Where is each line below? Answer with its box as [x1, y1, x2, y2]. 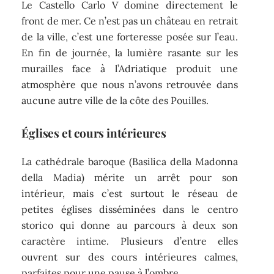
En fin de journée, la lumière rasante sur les [21, 46, 238, 59]
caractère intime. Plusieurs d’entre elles [21, 235, 238, 248]
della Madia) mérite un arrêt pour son [21, 171, 238, 184]
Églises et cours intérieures [21, 124, 166, 141]
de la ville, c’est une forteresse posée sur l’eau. [21, 30, 238, 43]
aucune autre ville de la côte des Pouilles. [21, 94, 209, 106]
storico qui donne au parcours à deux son [21, 219, 238, 232]
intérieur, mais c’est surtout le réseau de [21, 187, 238, 200]
